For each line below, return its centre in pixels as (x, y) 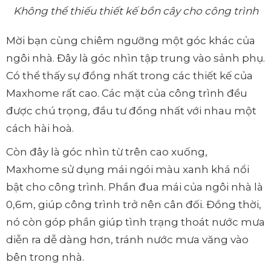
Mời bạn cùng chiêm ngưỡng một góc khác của (131, 41)
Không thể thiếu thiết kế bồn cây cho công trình (135, 11)
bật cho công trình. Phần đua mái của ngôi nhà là (135, 187)
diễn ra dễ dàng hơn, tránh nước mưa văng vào (127, 240)
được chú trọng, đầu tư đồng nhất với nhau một (131, 111)
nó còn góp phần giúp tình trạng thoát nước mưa (135, 222)
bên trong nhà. (45, 257)
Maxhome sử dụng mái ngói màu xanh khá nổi (128, 170)
